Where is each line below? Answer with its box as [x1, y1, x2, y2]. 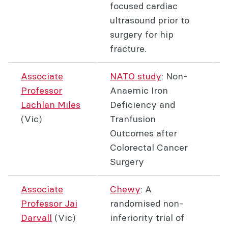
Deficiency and [110, 99, 175, 110]
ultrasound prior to [110, 14, 189, 26]
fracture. [110, 43, 147, 54]
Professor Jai [21, 197, 77, 209]
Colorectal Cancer [110, 141, 188, 153]
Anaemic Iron [110, 84, 168, 96]
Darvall [21, 212, 52, 223]
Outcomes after [110, 127, 177, 139]
